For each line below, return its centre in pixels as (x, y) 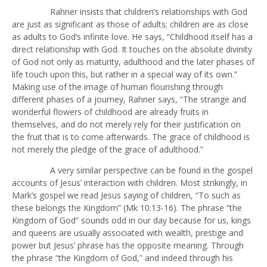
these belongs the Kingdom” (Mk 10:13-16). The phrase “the (127, 208)
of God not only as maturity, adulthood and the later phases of (133, 62)
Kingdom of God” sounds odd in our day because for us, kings (131, 221)
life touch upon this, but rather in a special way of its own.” (125, 74)
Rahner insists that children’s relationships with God (130, 12)
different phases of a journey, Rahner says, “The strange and (129, 100)
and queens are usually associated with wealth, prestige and (128, 233)
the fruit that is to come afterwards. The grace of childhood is (131, 137)
